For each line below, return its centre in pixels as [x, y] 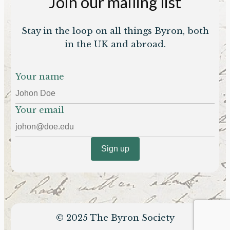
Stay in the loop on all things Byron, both [115, 31]
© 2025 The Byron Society [115, 218]
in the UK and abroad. [115, 45]
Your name [40, 77]
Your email [40, 110]
